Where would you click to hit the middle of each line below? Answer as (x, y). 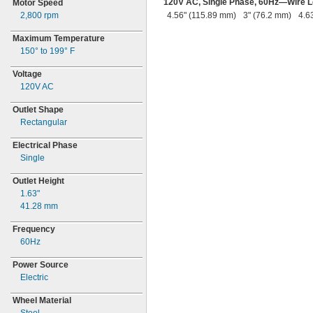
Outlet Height (38, 181)
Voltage (27, 74)
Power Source (41, 265)
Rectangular (44, 122)
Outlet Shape (38, 110)
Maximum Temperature (59, 38)
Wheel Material (42, 300)
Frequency (34, 229)
